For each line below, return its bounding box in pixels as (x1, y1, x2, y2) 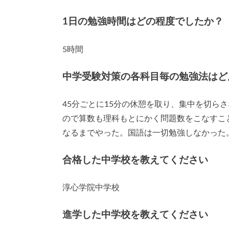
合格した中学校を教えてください (62, 155, 208, 165)
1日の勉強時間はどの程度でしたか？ (62, 17, 223, 27)
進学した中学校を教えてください (62, 210, 208, 220)
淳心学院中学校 (62, 184, 120, 192)
